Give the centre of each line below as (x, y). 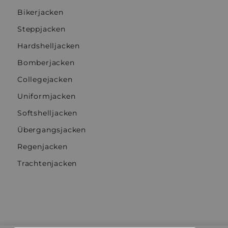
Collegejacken (45, 79)
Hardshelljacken (49, 46)
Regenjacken (42, 147)
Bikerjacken (40, 12)
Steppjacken (41, 29)
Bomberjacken (46, 63)
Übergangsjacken (52, 130)
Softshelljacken (47, 113)
